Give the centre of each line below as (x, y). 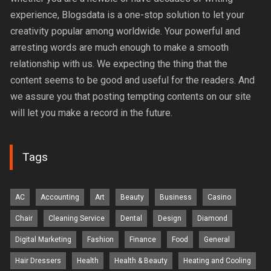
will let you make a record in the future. (92, 113)
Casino (220, 198)
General (217, 240)
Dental (132, 219)
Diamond (213, 219)
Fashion (101, 240)
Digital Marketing (44, 240)
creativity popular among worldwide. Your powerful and (126, 31)
